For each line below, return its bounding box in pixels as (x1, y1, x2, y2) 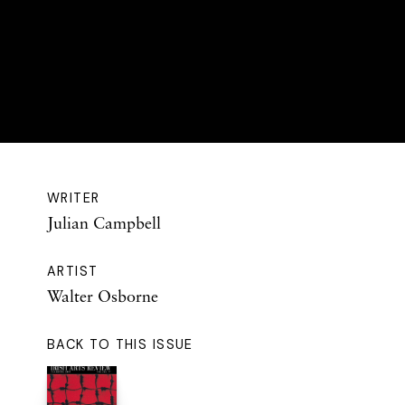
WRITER (47, 189, 100, 206)
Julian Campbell (47, 212, 161, 232)
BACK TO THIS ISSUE (47, 335, 193, 353)
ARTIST (47, 262, 99, 279)
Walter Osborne (47, 285, 158, 306)
